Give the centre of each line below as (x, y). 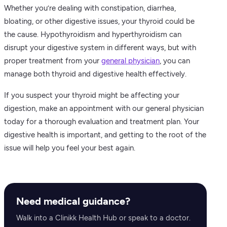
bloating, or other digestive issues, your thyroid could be (99, 21)
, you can (175, 61)
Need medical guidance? (73, 201)
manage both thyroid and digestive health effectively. (95, 74)
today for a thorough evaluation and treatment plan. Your (102, 122)
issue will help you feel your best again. (70, 148)
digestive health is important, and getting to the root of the (105, 135)
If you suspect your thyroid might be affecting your (92, 95)
